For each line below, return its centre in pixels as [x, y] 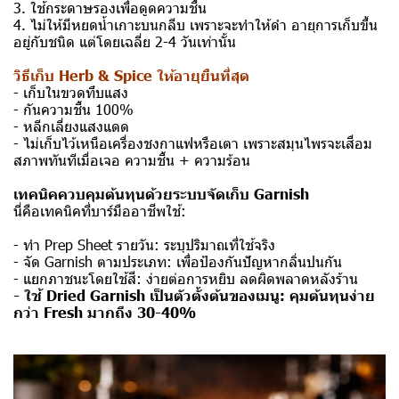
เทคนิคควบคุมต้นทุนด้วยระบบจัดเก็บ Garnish [161, 193]
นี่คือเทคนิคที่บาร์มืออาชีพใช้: [100, 210]
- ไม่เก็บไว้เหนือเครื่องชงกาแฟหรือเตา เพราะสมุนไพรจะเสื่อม [193, 142]
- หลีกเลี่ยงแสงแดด [71, 126]
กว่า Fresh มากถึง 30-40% [105, 311]
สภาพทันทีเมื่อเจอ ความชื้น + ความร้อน [132, 159]
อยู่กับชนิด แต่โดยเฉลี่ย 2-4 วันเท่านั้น [125, 41]
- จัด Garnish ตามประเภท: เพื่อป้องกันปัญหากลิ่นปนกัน [178, 261]
